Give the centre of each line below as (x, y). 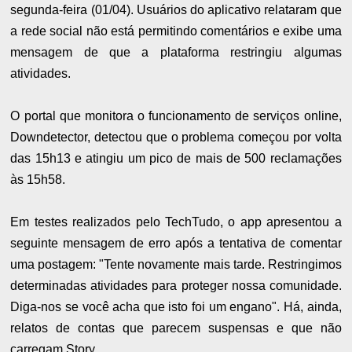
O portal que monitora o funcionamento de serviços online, (176, 116)
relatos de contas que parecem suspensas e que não (176, 328)
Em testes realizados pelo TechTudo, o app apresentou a (176, 222)
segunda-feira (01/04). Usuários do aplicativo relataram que (176, 10)
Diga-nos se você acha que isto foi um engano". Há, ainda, (176, 307)
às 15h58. (38, 180)
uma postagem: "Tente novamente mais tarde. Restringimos (176, 265)
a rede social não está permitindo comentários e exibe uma (176, 31)
